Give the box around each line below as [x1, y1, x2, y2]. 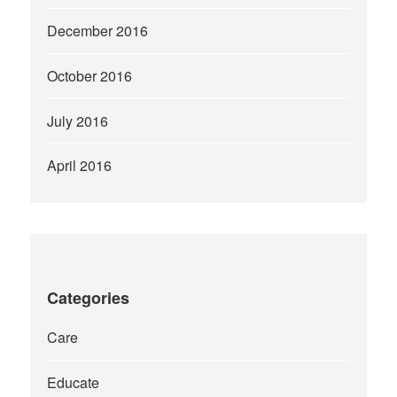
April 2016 [47, 155, 113, 176]
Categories [47, 286, 130, 310]
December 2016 [47, 20, 149, 42]
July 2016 [47, 110, 109, 131]
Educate [47, 371, 100, 393]
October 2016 [47, 66, 133, 86]
